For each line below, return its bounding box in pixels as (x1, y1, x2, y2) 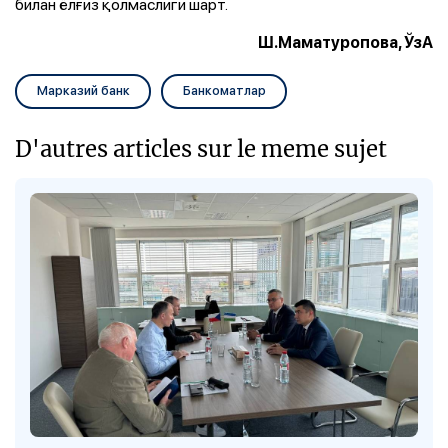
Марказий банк (36, 81, 130, 100)
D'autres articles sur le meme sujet (15, 133, 387, 163)
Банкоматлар (182, 81, 266, 100)
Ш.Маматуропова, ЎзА (258, 32, 433, 52)
